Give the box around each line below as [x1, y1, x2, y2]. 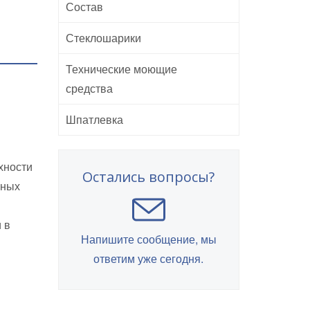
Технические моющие [65, 61, 177, 77]
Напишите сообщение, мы [80, 231, 217, 247]
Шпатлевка [65, 111, 123, 127]
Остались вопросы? [82, 167, 215, 186]
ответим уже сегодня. [93, 250, 204, 266]
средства [65, 80, 113, 96]
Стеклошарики [65, 30, 141, 46]
